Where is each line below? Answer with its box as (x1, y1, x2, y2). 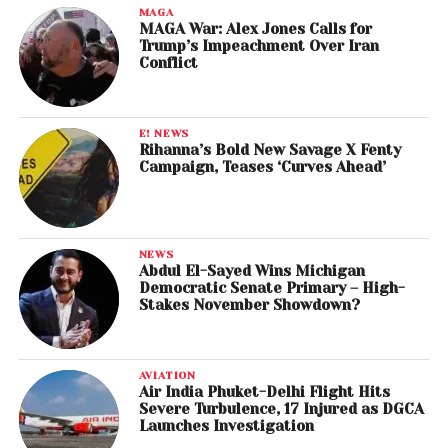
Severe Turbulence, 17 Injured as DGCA (138, 401, 424, 418)
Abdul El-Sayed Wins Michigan (138, 263, 365, 280)
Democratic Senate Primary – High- (138, 280, 405, 297)
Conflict (138, 55, 198, 72)
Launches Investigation (138, 418, 314, 435)
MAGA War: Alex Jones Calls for (138, 21, 372, 38)
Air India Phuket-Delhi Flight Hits (138, 384, 390, 401)
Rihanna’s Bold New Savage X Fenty (138, 142, 401, 159)
